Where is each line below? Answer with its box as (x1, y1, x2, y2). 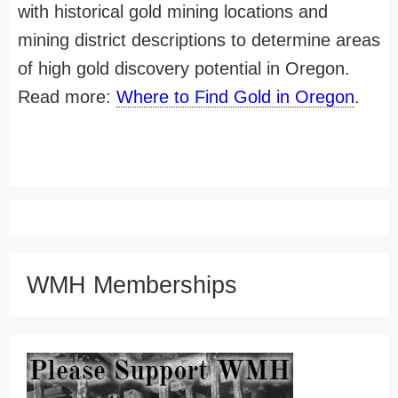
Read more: (18, 86, 116, 107)
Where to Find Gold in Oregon (116, 86, 354, 107)
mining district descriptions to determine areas (18, 29, 380, 50)
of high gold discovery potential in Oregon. (18, 58, 350, 78)
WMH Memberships (27, 271, 237, 298)
